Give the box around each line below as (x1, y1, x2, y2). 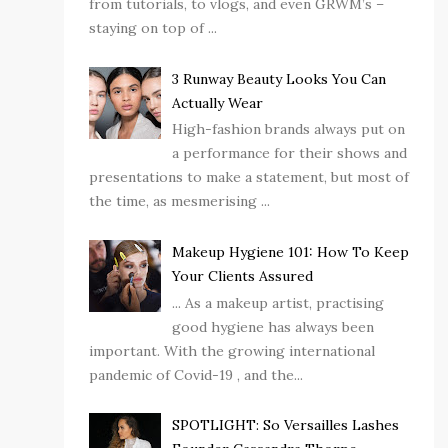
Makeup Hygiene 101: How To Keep (171, 242, 409, 261)
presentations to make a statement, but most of (89, 168, 409, 187)
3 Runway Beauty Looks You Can (171, 69, 386, 88)
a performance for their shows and (171, 144, 407, 163)
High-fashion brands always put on (171, 120, 405, 139)
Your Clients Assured (171, 266, 313, 285)
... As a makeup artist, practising (171, 293, 384, 312)
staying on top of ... (89, 18, 217, 37)
